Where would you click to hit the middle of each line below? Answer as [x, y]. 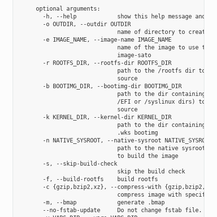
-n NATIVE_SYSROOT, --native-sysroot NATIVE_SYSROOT [115, 140]
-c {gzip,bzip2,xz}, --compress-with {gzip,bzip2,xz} [117, 187]
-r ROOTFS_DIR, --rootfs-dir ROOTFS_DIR [95, 63]
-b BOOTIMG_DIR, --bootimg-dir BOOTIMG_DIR [100, 86]
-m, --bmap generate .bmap [92, 202]
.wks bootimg [88, 132]
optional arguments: [59, 8]
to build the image [98, 156]
